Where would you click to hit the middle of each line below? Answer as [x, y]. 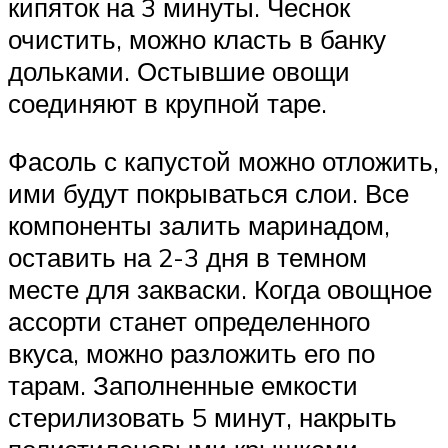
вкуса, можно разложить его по [191, 352]
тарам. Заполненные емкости [183, 384]
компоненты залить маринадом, [199, 224]
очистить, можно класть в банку [197, 39]
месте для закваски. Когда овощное [220, 288]
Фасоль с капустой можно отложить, [223, 160]
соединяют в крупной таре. [167, 103]
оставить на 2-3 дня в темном [187, 256]
